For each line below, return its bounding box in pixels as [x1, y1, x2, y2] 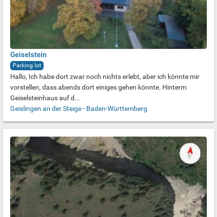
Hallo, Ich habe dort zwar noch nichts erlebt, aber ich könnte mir [10, 73, 200, 80]
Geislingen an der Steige [10, 105, 81, 112]
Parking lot [13, 62, 41, 69]
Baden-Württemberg [86, 105, 147, 112]
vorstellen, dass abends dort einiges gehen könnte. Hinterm [10, 83, 186, 91]
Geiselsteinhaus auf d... [10, 94, 80, 102]
